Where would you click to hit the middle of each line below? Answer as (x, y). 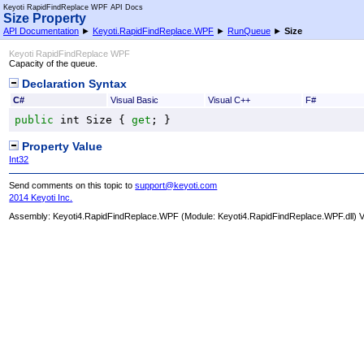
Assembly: (31, 216)
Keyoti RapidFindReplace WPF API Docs (73, 7)
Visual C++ (229, 100)
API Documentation (41, 31)
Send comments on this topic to (72, 186)
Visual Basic (134, 100)
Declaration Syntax (73, 84)
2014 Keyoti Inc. (41, 197)
